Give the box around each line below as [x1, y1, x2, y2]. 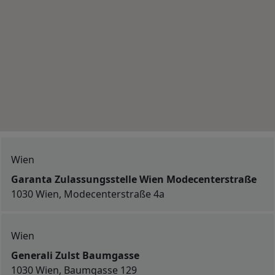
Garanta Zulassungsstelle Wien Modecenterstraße [11, 172, 257, 186]
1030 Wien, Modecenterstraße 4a [11, 187, 165, 201]
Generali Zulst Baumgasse [11, 249, 139, 262]
